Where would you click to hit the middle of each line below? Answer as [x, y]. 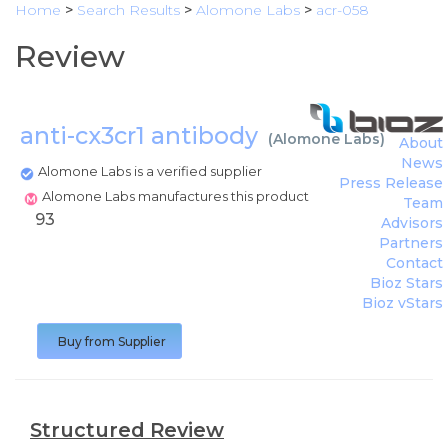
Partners [411, 243]
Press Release [391, 183]
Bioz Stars [406, 283]
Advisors [412, 223]
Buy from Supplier [112, 341]
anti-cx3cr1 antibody [142, 135]
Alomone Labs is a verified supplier [150, 171]
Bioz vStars [402, 303]
